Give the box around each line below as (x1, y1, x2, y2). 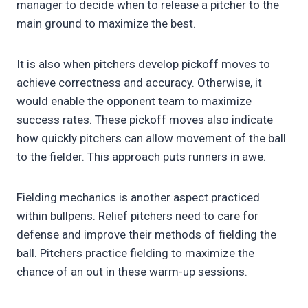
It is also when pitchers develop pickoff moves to (16, 57, 270, 71)
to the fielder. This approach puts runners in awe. (16, 150, 269, 164)
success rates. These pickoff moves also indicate (16, 113, 273, 127)
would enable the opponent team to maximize (16, 94, 252, 109)
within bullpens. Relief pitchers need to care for (16, 209, 258, 223)
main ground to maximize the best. (16, 16, 199, 31)
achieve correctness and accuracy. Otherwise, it (16, 76, 262, 90)
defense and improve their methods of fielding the (16, 228, 276, 242)
